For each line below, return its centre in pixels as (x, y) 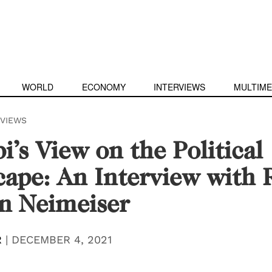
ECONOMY (104, 87)
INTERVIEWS (180, 87)
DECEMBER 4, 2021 (61, 240)
